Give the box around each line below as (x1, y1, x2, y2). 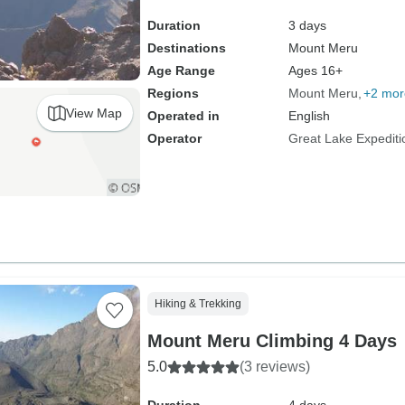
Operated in (146, 108, 220, 123)
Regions (146, 86, 199, 100)
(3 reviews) (239, 359, 310, 374)
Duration (146, 18, 201, 33)
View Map (65, 105, 122, 120)
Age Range (146, 63, 215, 78)
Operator (146, 131, 202, 146)
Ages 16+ (287, 63, 343, 78)
